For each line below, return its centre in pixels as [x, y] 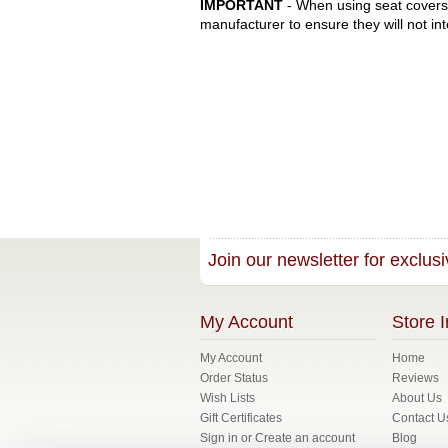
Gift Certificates [241, 418]
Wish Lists [227, 398]
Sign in [219, 438]
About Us [417, 398]
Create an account [305, 438]
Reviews [415, 378]
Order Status [234, 378]
